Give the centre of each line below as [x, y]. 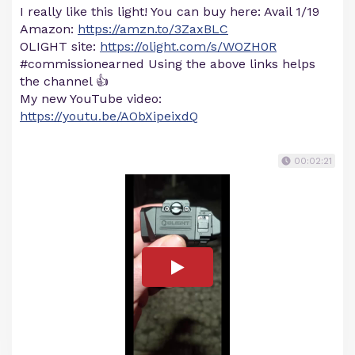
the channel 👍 [64, 81]
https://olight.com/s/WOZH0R [188, 46]
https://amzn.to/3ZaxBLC [153, 29]
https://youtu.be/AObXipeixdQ [109, 116]
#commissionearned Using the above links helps [168, 63]
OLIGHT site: [60, 46]
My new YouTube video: [91, 98]
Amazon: [49, 29]
